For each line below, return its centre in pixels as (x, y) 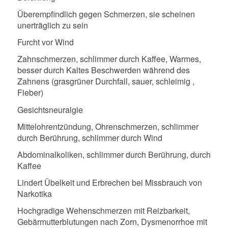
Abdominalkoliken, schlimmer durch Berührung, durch (114, 154)
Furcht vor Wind (45, 42)
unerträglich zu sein (52, 25)
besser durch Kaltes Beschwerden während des (103, 70)
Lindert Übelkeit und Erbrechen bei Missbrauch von (109, 182)
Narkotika (34, 193)
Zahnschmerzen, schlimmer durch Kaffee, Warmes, (109, 59)
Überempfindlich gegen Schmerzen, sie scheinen (106, 14)
